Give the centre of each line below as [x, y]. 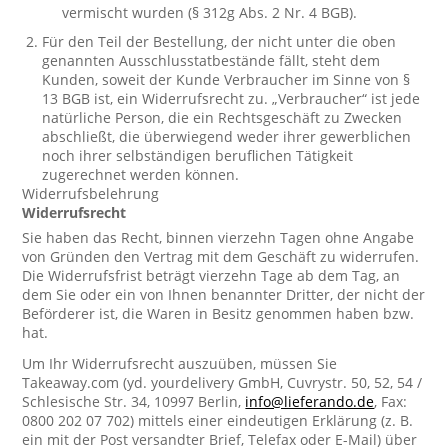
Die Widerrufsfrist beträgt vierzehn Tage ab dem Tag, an [211, 275]
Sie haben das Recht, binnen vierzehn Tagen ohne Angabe [218, 237]
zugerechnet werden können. [141, 174]
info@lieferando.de [310, 401]
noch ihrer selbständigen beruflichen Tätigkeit [198, 155]
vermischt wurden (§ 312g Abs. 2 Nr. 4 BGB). [210, 12]
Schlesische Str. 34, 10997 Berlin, [134, 401]
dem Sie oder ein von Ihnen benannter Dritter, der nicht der [224, 294]
